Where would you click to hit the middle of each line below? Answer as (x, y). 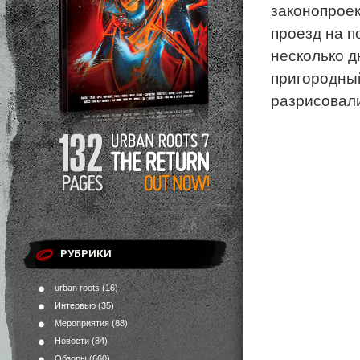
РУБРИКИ (86, 254)
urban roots (77, 288)
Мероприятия (82, 323)
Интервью (75, 305)
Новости (72, 341)
